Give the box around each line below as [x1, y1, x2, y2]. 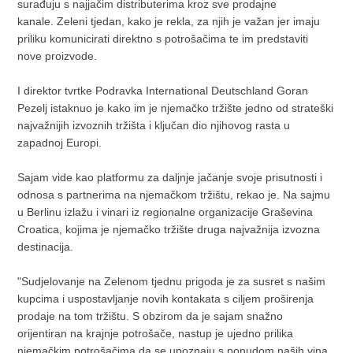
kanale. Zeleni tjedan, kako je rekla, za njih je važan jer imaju [17, 14, 321, 28]
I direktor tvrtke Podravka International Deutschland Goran [17, 84, 309, 97]
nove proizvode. [17, 49, 98, 62]
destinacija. [17, 240, 74, 253]
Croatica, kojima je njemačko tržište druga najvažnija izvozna [17, 222, 321, 236]
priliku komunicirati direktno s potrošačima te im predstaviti [17, 32, 309, 45]
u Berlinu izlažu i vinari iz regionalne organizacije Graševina [17, 205, 314, 218]
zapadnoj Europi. [17, 136, 102, 149]
